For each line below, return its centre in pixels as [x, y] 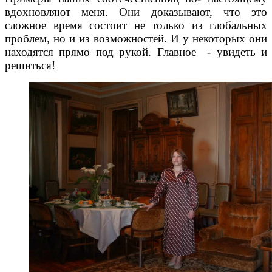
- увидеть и [237, 52]
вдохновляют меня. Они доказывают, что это [136, 12]
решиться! [30, 66]
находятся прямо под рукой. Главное [100, 52]
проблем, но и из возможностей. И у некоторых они [136, 39]
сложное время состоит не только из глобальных [136, 25]
